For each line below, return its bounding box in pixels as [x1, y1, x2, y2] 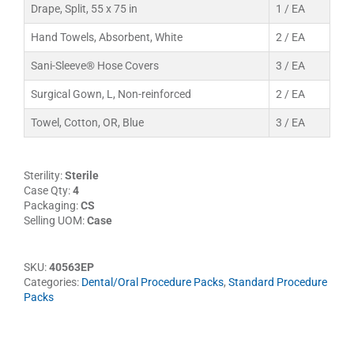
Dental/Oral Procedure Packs [81, 275, 224, 288]
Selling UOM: [24, 213, 87, 227]
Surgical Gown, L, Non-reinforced [31, 87, 191, 100]
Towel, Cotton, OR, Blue [31, 115, 144, 129]
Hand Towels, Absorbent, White [31, 30, 183, 43]
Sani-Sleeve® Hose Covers [31, 58, 159, 72]
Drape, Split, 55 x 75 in [31, 2, 137, 15]
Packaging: [24, 198, 81, 212]
